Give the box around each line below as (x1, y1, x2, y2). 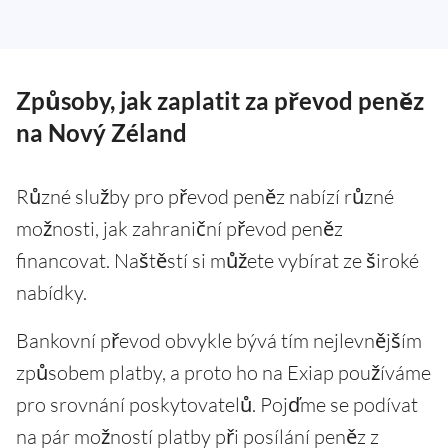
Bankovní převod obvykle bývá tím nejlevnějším (16, 327, 422, 353)
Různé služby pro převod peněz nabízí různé (16, 183, 394, 209)
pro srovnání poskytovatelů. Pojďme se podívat (16, 391, 418, 417)
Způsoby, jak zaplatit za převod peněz (16, 85, 424, 115)
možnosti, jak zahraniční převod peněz (16, 215, 343, 241)
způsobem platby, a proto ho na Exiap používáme (16, 359, 431, 385)
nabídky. (16, 279, 87, 305)
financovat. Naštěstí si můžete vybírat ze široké (16, 247, 419, 273)
